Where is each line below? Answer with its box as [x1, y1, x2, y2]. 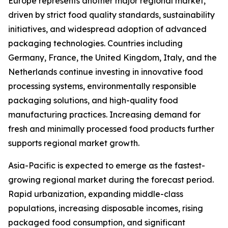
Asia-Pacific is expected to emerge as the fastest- [8, 160, 205, 171]
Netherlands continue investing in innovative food [8, 67, 203, 77]
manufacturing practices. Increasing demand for [8, 109, 201, 120]
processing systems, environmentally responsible [8, 81, 196, 92]
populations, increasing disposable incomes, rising [8, 203, 203, 214]
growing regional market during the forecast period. [8, 175, 214, 185]
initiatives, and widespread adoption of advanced [8, 24, 207, 35]
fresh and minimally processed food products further [8, 124, 214, 134]
